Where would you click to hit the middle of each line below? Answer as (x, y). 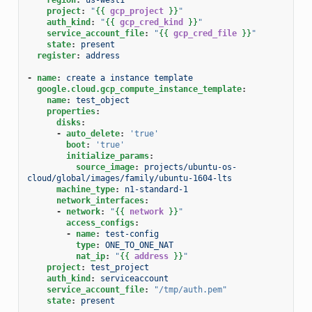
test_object (102, 100)
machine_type (85, 189)
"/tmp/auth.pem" (190, 289)
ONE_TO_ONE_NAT (139, 245)
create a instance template (129, 78)
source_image (105, 167)
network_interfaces (100, 200)
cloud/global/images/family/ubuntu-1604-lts (129, 178)
